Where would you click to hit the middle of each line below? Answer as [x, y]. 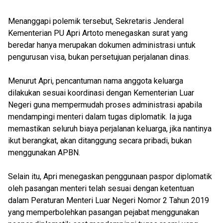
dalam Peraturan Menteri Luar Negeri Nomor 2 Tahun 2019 [109, 200]
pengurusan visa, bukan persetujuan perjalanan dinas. [99, 57]
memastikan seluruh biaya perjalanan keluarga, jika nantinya [110, 129]
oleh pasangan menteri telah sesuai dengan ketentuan [101, 188]
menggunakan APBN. [44, 153]
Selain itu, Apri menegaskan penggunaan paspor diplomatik [110, 176]
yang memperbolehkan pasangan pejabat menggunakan [104, 212]
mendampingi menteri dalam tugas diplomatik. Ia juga [100, 117]
